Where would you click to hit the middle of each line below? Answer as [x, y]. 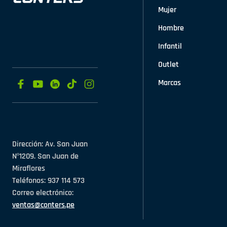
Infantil [170, 47]
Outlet [169, 65]
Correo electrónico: [43, 193]
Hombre [171, 28]
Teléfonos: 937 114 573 [48, 181]
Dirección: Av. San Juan [50, 144]
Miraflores [29, 169]
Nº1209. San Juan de [45, 157]
